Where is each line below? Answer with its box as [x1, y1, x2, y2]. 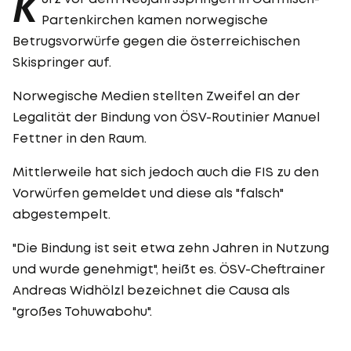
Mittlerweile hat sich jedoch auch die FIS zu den [13, 163, 319, 179]
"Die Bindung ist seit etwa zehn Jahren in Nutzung [13, 239, 329, 255]
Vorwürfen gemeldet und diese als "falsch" [13, 184, 284, 201]
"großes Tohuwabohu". [13, 302, 152, 319]
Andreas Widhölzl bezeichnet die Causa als [13, 281, 290, 298]
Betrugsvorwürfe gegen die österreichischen [13, 32, 300, 49]
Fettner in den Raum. [13, 129, 147, 146]
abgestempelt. [13, 205, 110, 222]
